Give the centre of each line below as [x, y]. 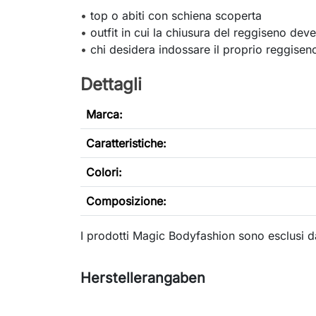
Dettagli [111, 85]
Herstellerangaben [143, 278]
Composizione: [126, 201]
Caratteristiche [124, 144]
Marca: [104, 115]
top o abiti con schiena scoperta [176, 16]
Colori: [104, 172]
